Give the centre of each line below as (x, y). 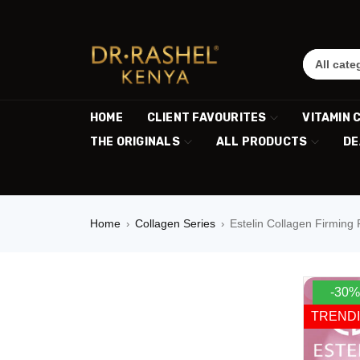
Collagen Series (175, 223)
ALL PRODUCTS (262, 142)
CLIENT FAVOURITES (207, 118)
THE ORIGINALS (135, 142)
